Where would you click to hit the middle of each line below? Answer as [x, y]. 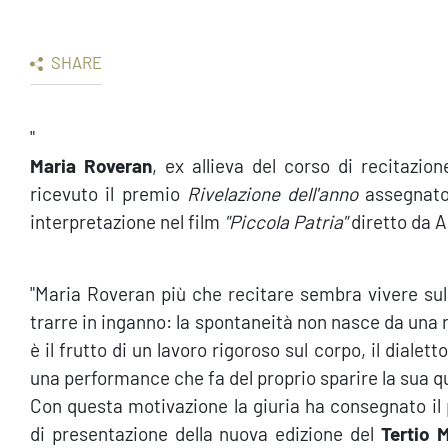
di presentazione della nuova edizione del [205, 433]
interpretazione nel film [127, 221]
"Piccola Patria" [285, 221]
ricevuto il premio [108, 193]
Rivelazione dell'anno [272, 193]
